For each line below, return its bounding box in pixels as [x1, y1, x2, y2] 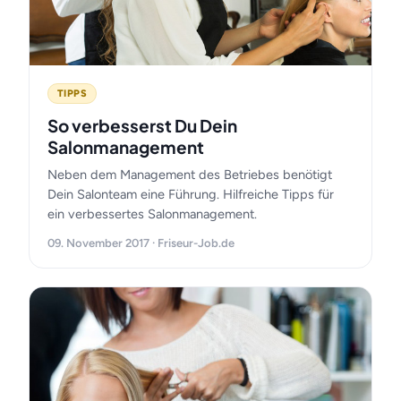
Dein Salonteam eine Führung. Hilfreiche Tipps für [47, 186, 334, 202]
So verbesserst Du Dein [47, 115, 237, 136]
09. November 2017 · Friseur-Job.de [47, 236, 235, 250]
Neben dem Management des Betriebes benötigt [47, 166, 332, 183]
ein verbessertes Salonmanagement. [47, 206, 257, 222]
